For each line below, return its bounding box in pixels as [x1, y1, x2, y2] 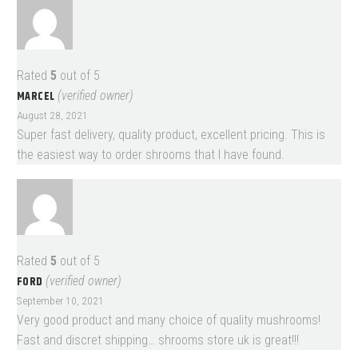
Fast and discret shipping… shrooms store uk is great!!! [17, 332, 299, 348]
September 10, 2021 [17, 293, 104, 307]
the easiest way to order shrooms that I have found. [17, 147, 284, 163]
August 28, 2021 [17, 109, 88, 122]
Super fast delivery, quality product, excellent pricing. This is [17, 127, 325, 143]
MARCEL [17, 88, 58, 106]
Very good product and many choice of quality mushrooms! [17, 312, 320, 328]
